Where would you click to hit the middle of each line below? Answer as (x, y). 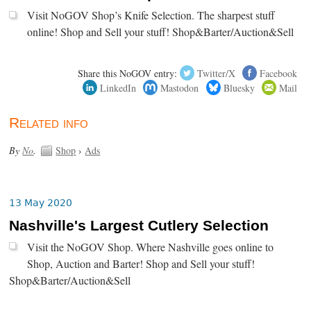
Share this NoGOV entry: (128, 73)
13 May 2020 (41, 202)
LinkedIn (118, 87)
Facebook (278, 73)
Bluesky (239, 87)
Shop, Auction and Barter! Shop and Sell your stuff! (141, 263)
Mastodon (180, 87)
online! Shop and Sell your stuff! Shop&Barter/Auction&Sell (161, 32)
